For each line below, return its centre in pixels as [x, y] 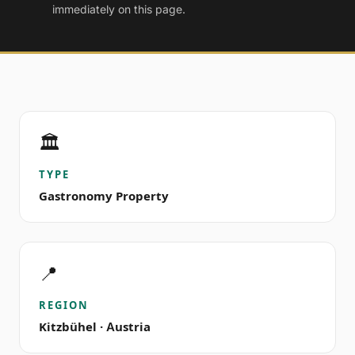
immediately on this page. [119, 9]
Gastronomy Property [104, 196]
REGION [64, 305]
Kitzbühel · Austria [95, 327]
